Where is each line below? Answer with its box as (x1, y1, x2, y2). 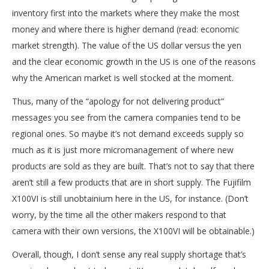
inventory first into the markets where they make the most (12, 7, 240, 19)
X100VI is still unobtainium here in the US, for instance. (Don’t (12, 192, 249, 204)
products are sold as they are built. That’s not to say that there (12, 160, 255, 172)
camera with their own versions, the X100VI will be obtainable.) (12, 225, 255, 237)
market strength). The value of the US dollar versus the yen (12, 39, 241, 51)
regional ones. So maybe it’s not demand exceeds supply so (12, 127, 244, 139)
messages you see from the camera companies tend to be (12, 111, 241, 123)
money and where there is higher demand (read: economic (12, 23, 239, 35)
